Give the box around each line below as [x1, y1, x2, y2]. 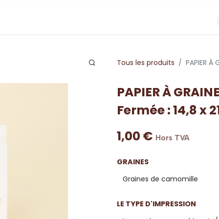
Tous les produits [117, 57, 175, 67]
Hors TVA [155, 133, 190, 142]
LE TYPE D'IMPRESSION [117, 199, 196, 209]
